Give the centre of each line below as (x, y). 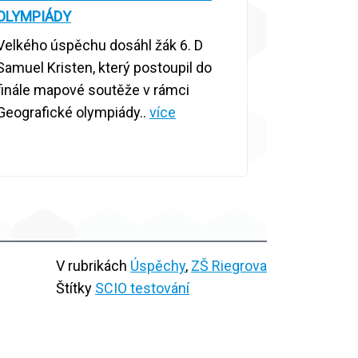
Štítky (76, 288)
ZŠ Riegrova (229, 266)
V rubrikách (93, 266)
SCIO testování (142, 288)
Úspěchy (158, 266)
